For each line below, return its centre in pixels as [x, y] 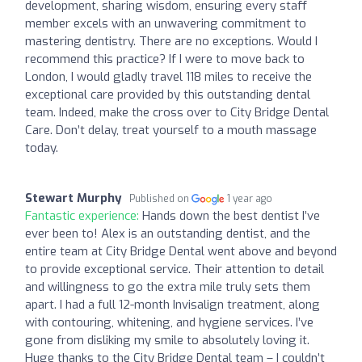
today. [42, 148]
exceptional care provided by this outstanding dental [168, 95]
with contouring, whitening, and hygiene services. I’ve [169, 323]
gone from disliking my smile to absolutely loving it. [167, 341]
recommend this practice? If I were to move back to [165, 59]
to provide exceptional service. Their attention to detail [175, 269]
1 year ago [250, 199]
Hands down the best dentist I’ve [231, 216]
